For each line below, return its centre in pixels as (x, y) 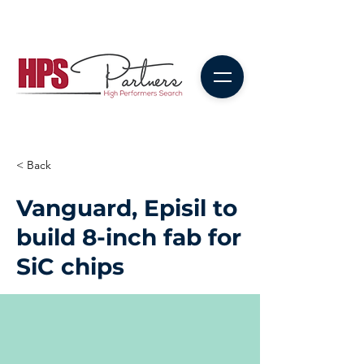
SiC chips (70, 266)
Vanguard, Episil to (127, 208)
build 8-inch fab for (129, 237)
